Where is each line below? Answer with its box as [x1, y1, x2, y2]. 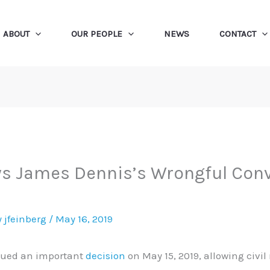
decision [86, 249, 126, 262]
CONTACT [219, 28, 256, 39]
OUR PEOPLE [71, 28, 122, 39]
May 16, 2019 [55, 212, 113, 225]
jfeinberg [4, 212, 49, 225]
